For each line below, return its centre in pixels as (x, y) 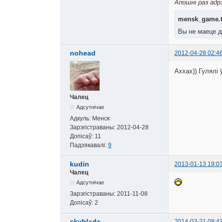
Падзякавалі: (89, 145)
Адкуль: (81, 118)
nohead (83, 53)
